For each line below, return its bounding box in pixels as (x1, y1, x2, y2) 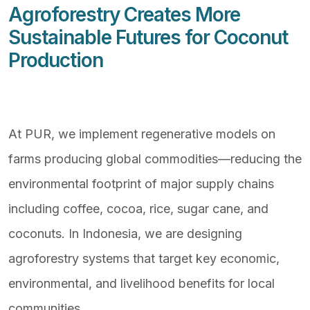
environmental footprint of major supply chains (8, 176, 274, 191)
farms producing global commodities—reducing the (8, 152, 302, 166)
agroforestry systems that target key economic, (8, 251, 280, 266)
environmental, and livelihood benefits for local (8, 276, 275, 291)
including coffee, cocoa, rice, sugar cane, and (8, 201, 268, 216)
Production (8, 48, 103, 72)
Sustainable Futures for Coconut (8, 26, 288, 49)
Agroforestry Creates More (8, 3, 240, 26)
